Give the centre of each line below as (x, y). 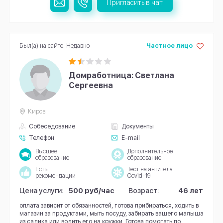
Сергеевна (91, 86)
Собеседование (52, 126)
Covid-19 (139, 175)
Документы (137, 126)
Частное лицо (169, 45)
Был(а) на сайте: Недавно (54, 45)
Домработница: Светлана (122, 76)
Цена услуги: (41, 190)
